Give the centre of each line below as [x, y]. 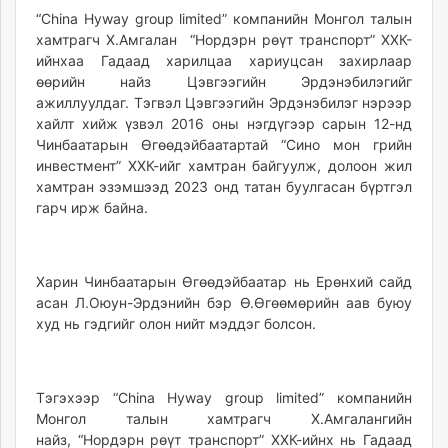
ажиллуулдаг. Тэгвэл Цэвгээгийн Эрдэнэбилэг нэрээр [224, 102]
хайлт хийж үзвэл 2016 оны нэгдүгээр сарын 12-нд [224, 123]
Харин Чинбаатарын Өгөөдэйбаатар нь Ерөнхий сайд [224, 281]
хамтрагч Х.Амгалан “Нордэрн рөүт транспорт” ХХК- [224, 39]
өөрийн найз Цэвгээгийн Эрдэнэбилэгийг [224, 81]
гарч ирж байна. [92, 207]
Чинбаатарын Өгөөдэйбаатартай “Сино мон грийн [224, 144]
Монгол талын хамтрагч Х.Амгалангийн [224, 418]
